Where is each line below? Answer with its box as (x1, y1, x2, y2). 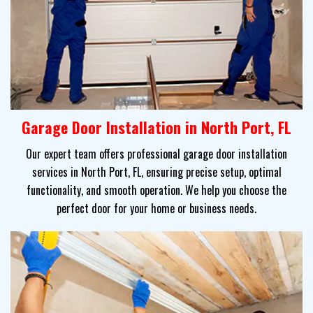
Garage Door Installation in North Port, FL (22, 116, 291, 139)
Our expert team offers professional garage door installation (26, 145, 287, 163)
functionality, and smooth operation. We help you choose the (27, 182, 286, 199)
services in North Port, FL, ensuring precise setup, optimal (31, 163, 282, 181)
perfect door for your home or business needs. (57, 200, 256, 217)
